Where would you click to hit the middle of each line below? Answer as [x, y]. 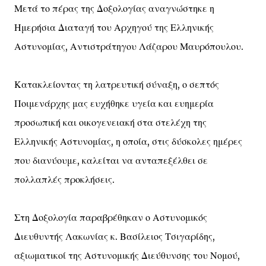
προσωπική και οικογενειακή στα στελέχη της [110, 122]
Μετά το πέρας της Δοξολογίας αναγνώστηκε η [114, 8]
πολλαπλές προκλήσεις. [64, 179]
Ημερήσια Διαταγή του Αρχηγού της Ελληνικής [114, 27]
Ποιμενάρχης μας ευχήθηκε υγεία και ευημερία [114, 103]
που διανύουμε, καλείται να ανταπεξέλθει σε [111, 160]
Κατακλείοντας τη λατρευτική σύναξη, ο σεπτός [117, 84]
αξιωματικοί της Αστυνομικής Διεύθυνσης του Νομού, [127, 255]
